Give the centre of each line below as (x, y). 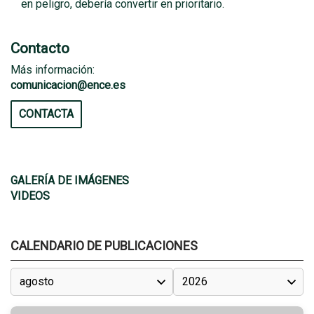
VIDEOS (30, 196)
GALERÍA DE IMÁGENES (70, 180)
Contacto (40, 48)
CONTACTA (46, 114)
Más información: (53, 70)
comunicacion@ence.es (68, 85)
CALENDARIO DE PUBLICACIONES (104, 246)
